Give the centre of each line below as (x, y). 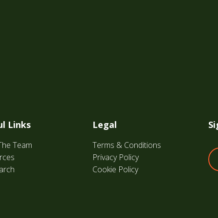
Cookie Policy (115, 169)
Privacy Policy (116, 157)
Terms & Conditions (127, 145)
